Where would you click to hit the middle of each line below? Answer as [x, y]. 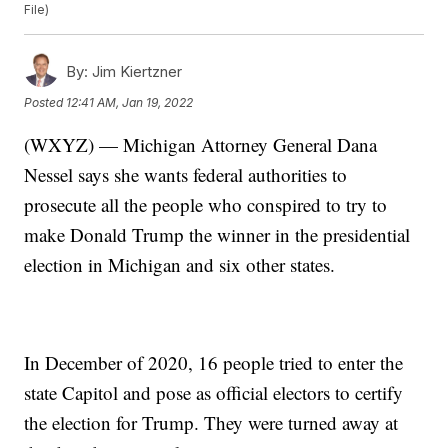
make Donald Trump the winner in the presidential [217, 235]
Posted [45, 103]
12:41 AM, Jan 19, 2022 [130, 103]
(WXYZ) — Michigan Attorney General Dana [201, 145]
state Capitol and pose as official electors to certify [214, 393]
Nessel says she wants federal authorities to [186, 175]
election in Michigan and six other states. [180, 265]
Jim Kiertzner [135, 72]
